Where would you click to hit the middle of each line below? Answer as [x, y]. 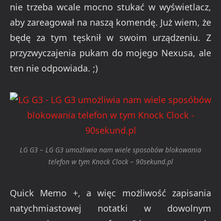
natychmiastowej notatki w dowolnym [110, 208]
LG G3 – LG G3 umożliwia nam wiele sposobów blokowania [110, 150]
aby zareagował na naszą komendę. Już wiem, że [110, 22]
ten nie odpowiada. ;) [54, 68]
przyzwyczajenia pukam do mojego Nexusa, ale [110, 53]
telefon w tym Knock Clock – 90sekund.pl [110, 162]
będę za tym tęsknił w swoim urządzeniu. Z [110, 37]
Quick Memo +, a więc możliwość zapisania [110, 193]
